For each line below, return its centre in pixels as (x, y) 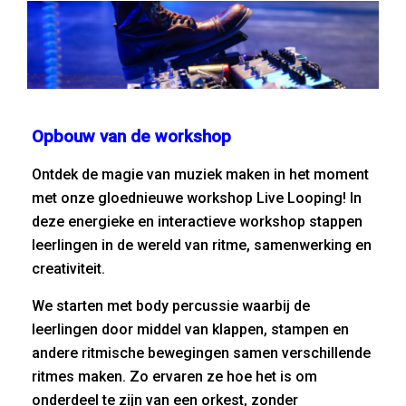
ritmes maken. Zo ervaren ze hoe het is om (174, 377)
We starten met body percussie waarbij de (171, 306)
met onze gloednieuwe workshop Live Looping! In (197, 198)
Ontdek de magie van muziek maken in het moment (200, 174)
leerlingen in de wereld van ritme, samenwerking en (202, 245)
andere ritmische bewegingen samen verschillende (201, 353)
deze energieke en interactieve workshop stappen (197, 222)
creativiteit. (68, 269)
